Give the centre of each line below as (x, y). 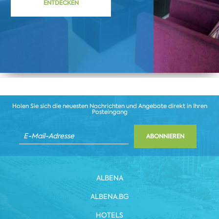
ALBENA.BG (109, 196)
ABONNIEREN (165, 136)
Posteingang (109, 112)
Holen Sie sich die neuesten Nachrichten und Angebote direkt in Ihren (109, 106)
